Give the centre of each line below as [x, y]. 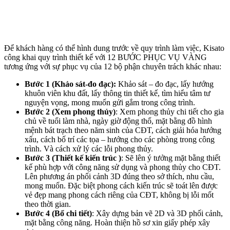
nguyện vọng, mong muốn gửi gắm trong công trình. [110, 103]
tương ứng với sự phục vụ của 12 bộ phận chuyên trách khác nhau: [113, 67]
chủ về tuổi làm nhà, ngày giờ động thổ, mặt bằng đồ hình [118, 121]
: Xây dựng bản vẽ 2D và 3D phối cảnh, [157, 214]
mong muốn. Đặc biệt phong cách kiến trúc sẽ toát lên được [121, 186]
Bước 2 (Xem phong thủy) [70, 112]
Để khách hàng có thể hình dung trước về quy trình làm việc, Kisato [114, 48]
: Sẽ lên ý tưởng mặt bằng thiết [171, 158]
